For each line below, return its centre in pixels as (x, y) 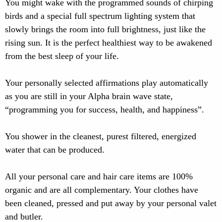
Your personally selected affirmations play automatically (107, 83)
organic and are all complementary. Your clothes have (102, 190)
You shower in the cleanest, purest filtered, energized (101, 136)
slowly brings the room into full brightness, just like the (105, 29)
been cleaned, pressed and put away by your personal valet (111, 203)
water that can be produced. (55, 150)
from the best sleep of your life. (62, 56)
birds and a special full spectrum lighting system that (100, 16)
